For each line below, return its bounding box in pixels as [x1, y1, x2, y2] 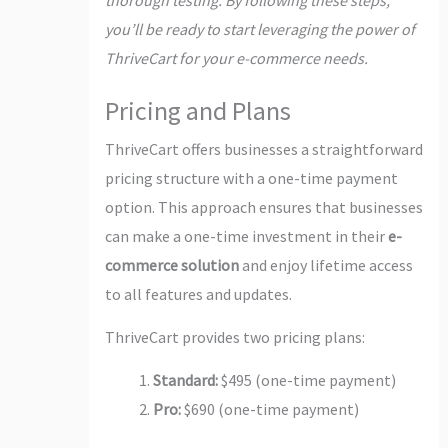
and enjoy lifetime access [238, 254, 413, 275]
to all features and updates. [104, 283, 292, 304]
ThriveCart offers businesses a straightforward [104, 138, 423, 159]
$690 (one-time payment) [180, 398, 359, 419]
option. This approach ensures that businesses [104, 196, 423, 217]
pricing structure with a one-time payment [104, 167, 398, 188]
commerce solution [104, 254, 239, 275]
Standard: [152, 369, 218, 390]
